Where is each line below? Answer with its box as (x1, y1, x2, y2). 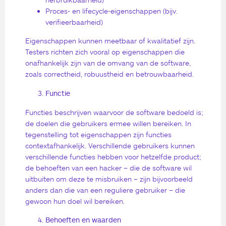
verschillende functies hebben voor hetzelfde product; (25, 152, 201, 161)
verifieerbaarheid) (45, 17, 103, 26)
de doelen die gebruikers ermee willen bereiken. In (25, 119, 191, 128)
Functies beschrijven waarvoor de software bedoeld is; (25, 107, 203, 117)
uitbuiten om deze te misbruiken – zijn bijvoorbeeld (25, 174, 193, 183)
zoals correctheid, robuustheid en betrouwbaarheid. (25, 70, 194, 79)
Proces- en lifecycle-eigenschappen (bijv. (45, 6, 178, 15)
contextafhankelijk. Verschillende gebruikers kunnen (25, 141, 195, 150)
